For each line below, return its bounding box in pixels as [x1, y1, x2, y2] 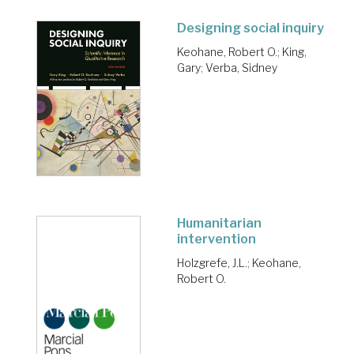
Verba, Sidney [205, 61, 277, 75]
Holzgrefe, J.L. [177, 256, 247, 270]
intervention [177, 232, 256, 247]
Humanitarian [177, 216, 262, 232]
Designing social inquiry [177, 21, 324, 36]
